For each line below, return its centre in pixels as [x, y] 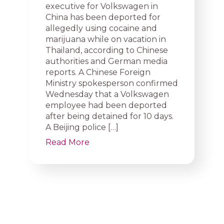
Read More [67, 142]
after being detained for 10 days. [109, 116]
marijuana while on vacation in [106, 39]
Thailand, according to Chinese [107, 50]
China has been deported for [103, 17]
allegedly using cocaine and [101, 28]
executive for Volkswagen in [102, 6]
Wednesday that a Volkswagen [107, 94]
